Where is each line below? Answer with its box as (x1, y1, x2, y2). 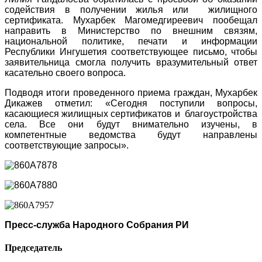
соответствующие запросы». (5, 140, 131, 150)
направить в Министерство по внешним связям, (5, 25, 257, 36)
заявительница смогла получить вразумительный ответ (5, 57, 257, 67)
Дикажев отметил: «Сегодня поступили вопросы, (5, 98, 257, 108)
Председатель (5, 243, 62, 253)
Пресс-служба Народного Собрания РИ (5, 219, 189, 230)
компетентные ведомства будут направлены (5, 129, 257, 140)
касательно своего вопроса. (5, 67, 128, 78)
